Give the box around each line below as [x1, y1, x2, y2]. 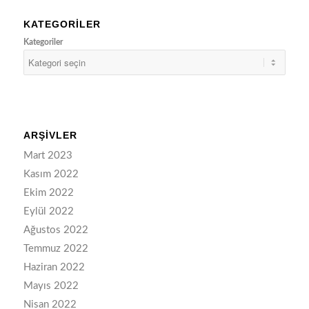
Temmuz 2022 [23, 243, 88, 255]
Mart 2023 [23, 150, 72, 161]
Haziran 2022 [23, 262, 85, 273]
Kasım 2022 [23, 169, 79, 180]
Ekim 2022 [23, 188, 74, 199]
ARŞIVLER [23, 130, 77, 141]
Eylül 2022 [23, 206, 74, 217]
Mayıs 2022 [23, 281, 79, 292]
